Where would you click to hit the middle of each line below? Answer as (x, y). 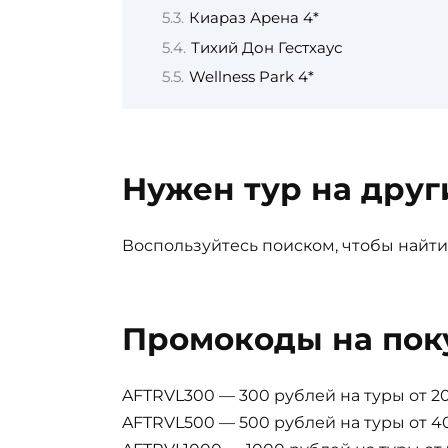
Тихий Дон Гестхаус (266, 47)
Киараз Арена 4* (254, 18)
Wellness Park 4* (251, 76)
